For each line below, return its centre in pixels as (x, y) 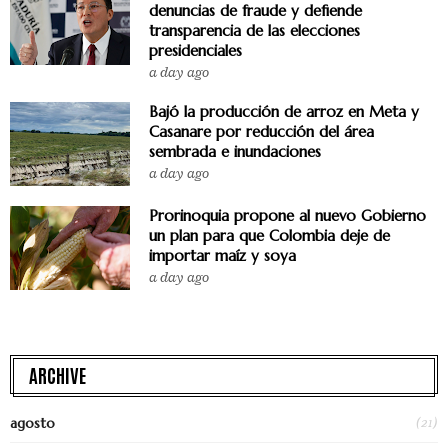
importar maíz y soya (222, 255)
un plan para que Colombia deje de (269, 235)
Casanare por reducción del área (261, 131)
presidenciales (195, 50)
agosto (32, 422)
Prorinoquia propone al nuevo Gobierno (287, 215)
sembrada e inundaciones (235, 151)
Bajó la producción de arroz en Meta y (284, 111)
